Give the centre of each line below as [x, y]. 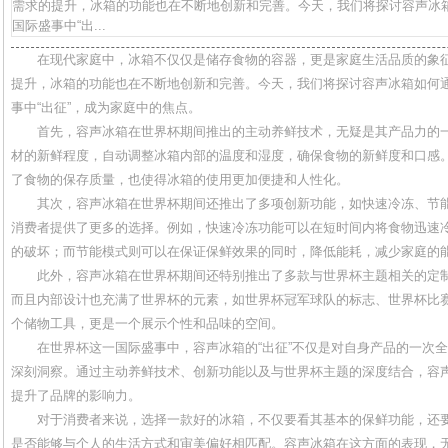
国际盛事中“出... [59, 25]
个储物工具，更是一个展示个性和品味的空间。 [147, 323]
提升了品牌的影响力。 [76, 395]
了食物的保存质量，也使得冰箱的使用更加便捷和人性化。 [180, 179]
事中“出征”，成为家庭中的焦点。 [106, 107]
